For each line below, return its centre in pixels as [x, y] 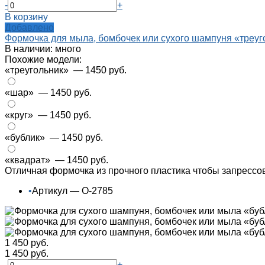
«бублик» [26, 138]
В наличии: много [43, 49]
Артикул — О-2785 [72, 191]
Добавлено [29, 28]
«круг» [20, 115]
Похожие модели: [43, 60]
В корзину [26, 17]
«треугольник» [38, 70]
